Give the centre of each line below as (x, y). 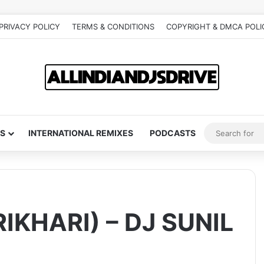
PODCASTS (172, 133)
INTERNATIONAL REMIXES (80, 133)
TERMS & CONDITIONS (113, 27)
